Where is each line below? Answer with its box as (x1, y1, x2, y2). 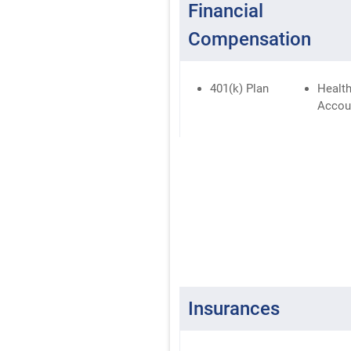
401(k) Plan (210, 81, 270, 96)
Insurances (188, 297, 280, 320)
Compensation (188, 27, 312, 50)
